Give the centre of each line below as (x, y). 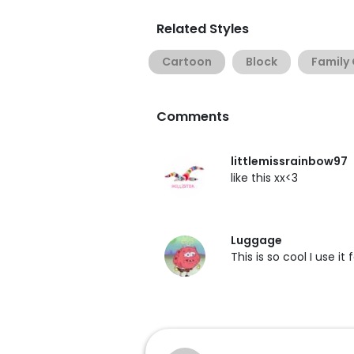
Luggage (256, 240)
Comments (193, 117)
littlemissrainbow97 (289, 161)
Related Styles (203, 29)
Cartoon (187, 62)
